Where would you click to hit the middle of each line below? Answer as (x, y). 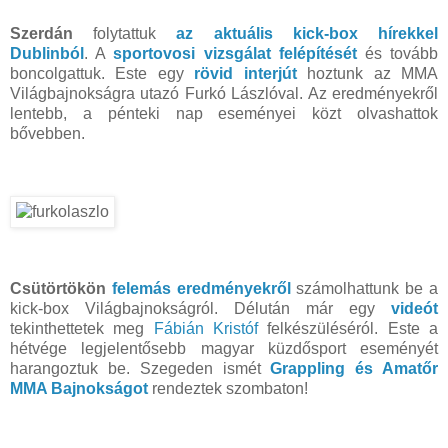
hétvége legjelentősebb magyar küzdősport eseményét (224, 349)
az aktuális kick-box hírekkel (307, 33)
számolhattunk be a (367, 289)
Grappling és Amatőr (354, 369)
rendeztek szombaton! (230, 389)
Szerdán (41, 33)
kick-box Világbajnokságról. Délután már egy (200, 309)
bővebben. (47, 133)
